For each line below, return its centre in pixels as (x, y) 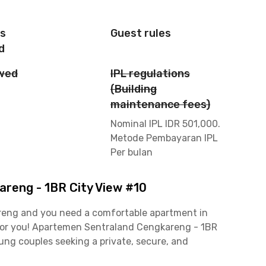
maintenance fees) (160, 104)
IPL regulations (150, 74)
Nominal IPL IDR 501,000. (165, 124)
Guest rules (141, 33)
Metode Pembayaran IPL (164, 138)
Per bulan (132, 152)
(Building (134, 89)
